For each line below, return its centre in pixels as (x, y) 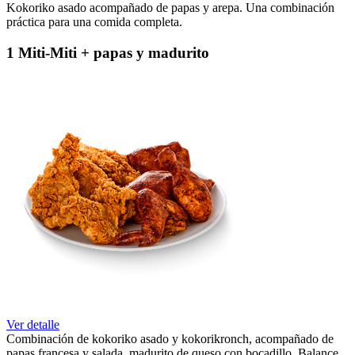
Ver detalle (33, 324)
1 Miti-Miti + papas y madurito (108, 52)
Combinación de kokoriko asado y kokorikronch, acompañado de (170, 338)
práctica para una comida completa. (94, 22)
